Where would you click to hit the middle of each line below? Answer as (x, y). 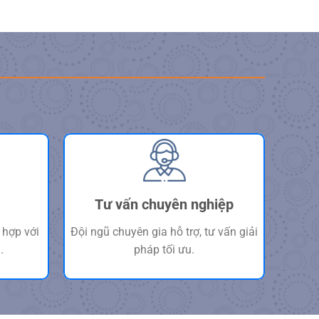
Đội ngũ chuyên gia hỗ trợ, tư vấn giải (164, 231)
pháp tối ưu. (164, 249)
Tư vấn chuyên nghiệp (164, 204)
